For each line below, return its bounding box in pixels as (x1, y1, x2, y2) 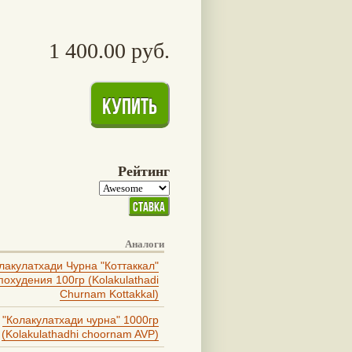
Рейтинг (118, 163, 170, 179)
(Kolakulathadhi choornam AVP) (2, 327, 159, 340)
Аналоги (125, 237, 164, 250)
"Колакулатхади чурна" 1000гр (2, 313, 159, 326)
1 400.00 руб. (49, 38, 170, 63)
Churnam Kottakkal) (60, 287, 159, 300)
